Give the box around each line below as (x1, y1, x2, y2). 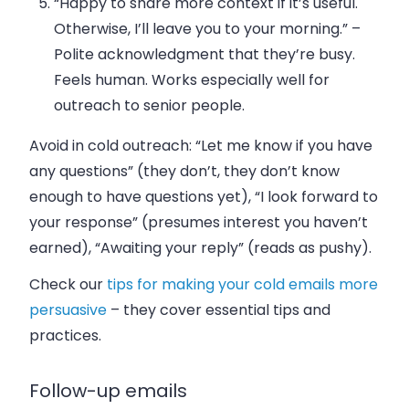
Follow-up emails (29, 377, 187, 404)
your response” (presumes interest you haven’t (29, 211, 368, 233)
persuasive (29, 299, 107, 320)
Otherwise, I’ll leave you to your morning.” (54, 17, 349, 39)
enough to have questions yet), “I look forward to (29, 185, 378, 207)
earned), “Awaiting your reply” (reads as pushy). (29, 236, 372, 258)
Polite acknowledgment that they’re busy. (54, 43, 356, 65)
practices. (29, 324, 101, 346)
